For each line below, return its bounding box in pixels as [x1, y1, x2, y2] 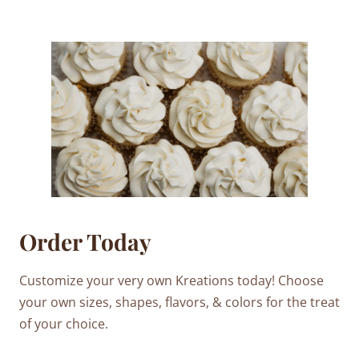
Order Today [19, 226, 151, 257]
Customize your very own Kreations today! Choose [19, 272, 324, 290]
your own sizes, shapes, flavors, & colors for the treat [19, 293, 340, 312]
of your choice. [19, 315, 108, 333]
